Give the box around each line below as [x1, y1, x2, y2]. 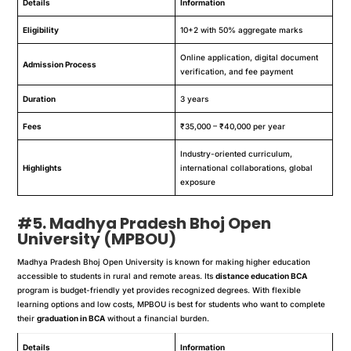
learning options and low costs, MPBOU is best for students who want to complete [17, 299, 326, 309]
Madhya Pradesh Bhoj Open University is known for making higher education [17, 256, 311, 266]
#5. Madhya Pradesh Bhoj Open [17, 212, 272, 234]
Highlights [23, 162, 63, 172]
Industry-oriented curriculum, [180, 148, 293, 158]
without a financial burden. [105, 313, 210, 323]
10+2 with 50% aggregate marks [180, 24, 303, 34]
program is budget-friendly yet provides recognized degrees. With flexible [17, 284, 302, 295]
